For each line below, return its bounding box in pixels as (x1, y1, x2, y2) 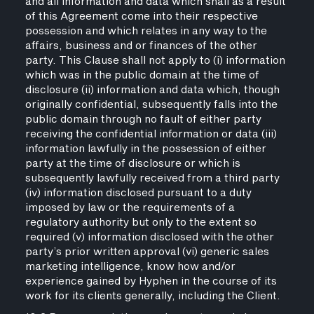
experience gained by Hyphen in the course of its (25, 273, 277, 289)
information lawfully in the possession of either (25, 141, 266, 157)
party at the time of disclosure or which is (25, 156, 240, 172)
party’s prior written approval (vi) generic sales (25, 244, 269, 260)
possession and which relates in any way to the (25, 23, 267, 39)
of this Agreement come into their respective (25, 8, 258, 25)
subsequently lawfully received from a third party (25, 170, 280, 186)
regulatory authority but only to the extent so (25, 214, 257, 231)
